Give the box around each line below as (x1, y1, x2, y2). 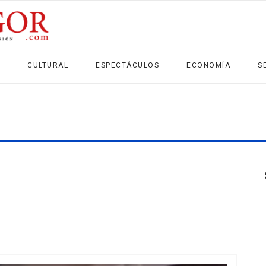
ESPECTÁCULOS (96, 61, 159, 69)
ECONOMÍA (186, 61, 230, 69)
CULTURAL (27, 61, 68, 69)
